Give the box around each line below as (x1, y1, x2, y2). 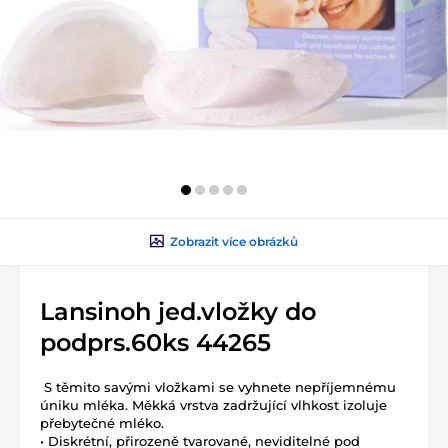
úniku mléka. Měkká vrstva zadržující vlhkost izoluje (40, 396, 387, 413)
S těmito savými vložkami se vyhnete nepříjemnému (40, 378, 396, 395)
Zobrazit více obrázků (170, 233, 298, 249)
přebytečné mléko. (40, 414, 164, 431)
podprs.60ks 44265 (40, 327, 271, 357)
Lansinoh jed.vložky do (40, 296, 316, 326)
